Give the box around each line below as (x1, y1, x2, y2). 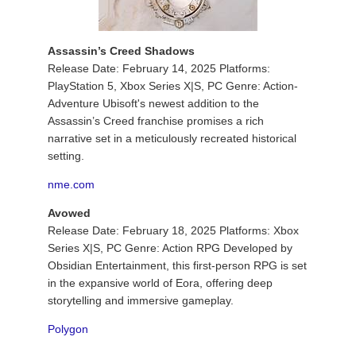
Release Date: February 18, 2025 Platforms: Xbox (48, 224, 299, 237)
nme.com (48, 178, 95, 191)
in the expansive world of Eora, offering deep (48, 277, 273, 289)
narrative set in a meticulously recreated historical (48, 132, 296, 145)
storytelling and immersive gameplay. (48, 294, 234, 307)
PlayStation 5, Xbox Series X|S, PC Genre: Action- (48, 79, 298, 92)
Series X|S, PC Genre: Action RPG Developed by (48, 242, 292, 254)
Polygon (48, 323, 88, 335)
